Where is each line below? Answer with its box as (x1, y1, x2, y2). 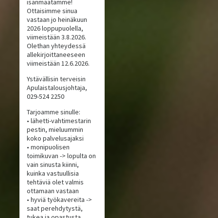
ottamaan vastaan (27, 186, 79, 196)
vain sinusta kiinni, (27, 160, 79, 169)
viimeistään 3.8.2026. (27, 33, 87, 42)
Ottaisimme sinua (27, 6, 78, 16)
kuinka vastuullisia (27, 169, 79, 178)
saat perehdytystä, (27, 204, 83, 213)
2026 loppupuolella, (27, 24, 84, 33)
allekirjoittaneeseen (27, 50, 86, 59)
